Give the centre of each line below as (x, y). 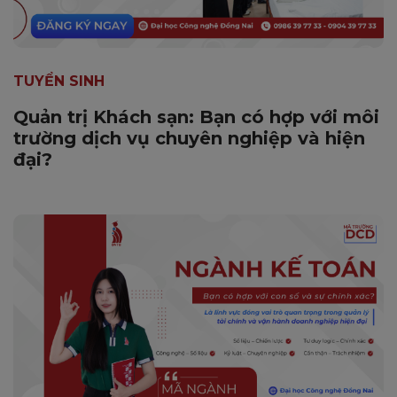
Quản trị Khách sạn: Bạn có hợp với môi (196, 117)
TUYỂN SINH (59, 82)
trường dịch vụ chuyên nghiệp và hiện (189, 139)
